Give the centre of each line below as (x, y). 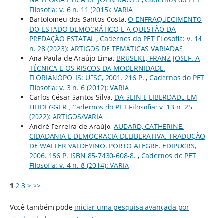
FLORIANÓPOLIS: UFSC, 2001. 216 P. (87, 78)
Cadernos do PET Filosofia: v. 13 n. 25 (132, 107)
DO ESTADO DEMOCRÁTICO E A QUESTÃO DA (102, 29)
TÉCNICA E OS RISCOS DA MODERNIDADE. (97, 68)
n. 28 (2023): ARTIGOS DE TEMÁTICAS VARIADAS (106, 48)
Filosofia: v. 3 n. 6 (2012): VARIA (79, 87)
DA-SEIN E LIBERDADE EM (155, 97)
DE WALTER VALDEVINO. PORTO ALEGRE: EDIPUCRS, (112, 146)
